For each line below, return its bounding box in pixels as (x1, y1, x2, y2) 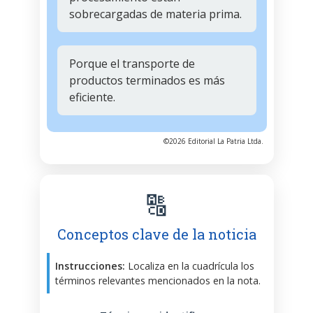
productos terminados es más (68, 72, 225, 88)
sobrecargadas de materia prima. (68, 6, 242, 22)
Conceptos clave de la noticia (57, 224, 256, 243)
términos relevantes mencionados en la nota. (54, 273, 261, 287)
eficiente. (68, 89, 115, 105)
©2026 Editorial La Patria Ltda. (163, 136, 263, 146)
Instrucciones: (54, 259, 125, 272)
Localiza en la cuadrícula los (124, 259, 254, 272)
